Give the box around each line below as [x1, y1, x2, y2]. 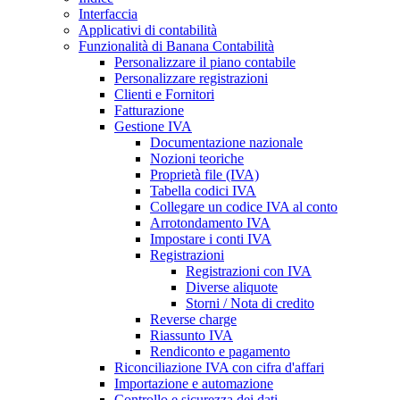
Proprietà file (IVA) [150, 167, 259, 183]
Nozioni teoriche [150, 151, 244, 167]
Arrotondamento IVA [150, 215, 271, 231]
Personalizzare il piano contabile [114, 54, 296, 71]
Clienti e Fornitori [114, 87, 214, 103]
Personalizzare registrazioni [114, 71, 268, 87]
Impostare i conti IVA [150, 231, 271, 247]
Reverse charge [150, 312, 237, 328]
